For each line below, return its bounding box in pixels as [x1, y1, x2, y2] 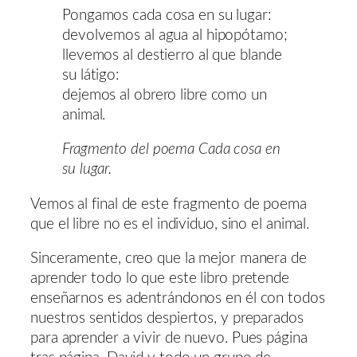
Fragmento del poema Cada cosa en [62, 142, 280, 158]
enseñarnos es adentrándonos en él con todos [30, 291, 325, 307]
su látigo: [62, 67, 120, 83]
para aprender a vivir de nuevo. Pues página [30, 331, 308, 347]
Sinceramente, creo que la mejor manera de [30, 251, 307, 267]
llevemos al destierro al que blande [62, 47, 282, 63]
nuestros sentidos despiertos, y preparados [30, 311, 304, 327]
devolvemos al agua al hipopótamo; [62, 27, 288, 43]
